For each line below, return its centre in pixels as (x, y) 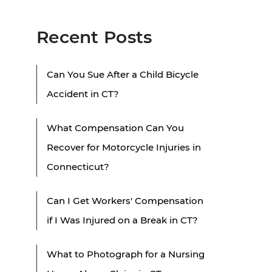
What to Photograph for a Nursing (126, 254)
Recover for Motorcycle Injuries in (124, 147)
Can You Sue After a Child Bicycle (123, 74)
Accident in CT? (83, 93)
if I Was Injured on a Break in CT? (122, 220)
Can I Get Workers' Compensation (125, 200)
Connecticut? (78, 166)
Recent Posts (94, 37)
